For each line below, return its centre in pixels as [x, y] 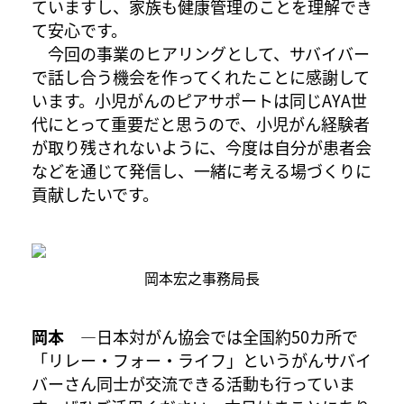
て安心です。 [79, 29]
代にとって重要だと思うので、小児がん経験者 [201, 123]
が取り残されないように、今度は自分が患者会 [202, 147]
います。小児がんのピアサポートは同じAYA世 [199, 100]
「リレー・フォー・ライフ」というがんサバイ [202, 359]
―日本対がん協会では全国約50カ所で [211, 336]
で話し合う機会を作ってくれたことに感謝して [201, 76]
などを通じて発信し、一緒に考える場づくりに [202, 170]
